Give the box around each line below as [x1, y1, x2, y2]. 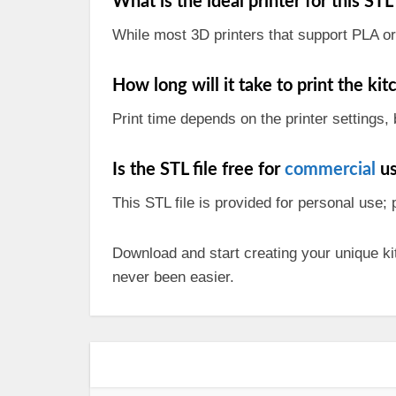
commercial [285, 161, 376, 179]
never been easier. [112, 269, 234, 286]
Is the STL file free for [112, 161, 285, 179]
